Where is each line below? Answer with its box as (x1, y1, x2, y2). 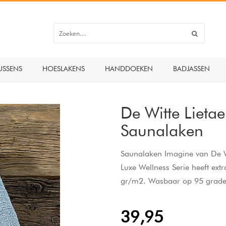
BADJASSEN (173, 65, 210, 73)
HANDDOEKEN (105, 65, 153, 73)
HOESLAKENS (42, 65, 85, 73)
